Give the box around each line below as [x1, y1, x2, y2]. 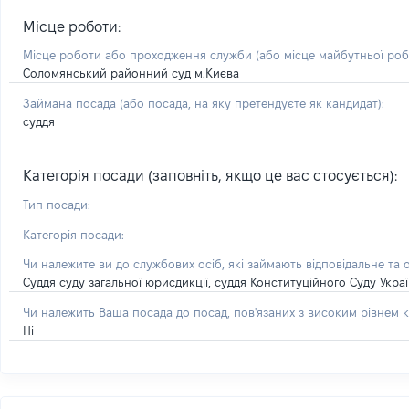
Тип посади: [23, 198, 90, 211]
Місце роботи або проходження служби [23, 48, 256, 61]
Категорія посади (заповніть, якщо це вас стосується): [23, 168, 397, 184]
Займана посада [23, 97, 120, 110]
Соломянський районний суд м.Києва [23, 67, 239, 79]
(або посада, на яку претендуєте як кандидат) [120, 97, 382, 110]
